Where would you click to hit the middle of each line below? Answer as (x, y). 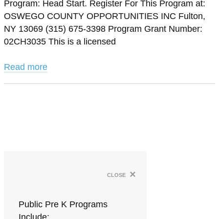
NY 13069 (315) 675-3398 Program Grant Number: (103, 29)
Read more (26, 67)
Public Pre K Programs (63, 204)
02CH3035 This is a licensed (60, 42)
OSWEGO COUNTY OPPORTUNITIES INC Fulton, (105, 16)
